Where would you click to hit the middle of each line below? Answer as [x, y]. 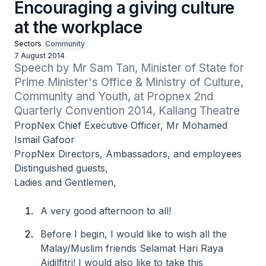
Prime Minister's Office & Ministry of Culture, [129, 82]
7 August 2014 [39, 56]
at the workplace [78, 27]
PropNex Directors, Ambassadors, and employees [128, 154]
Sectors [28, 44]
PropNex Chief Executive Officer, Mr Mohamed [121, 125]
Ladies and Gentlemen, [65, 182]
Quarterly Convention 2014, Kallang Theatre [127, 111]
